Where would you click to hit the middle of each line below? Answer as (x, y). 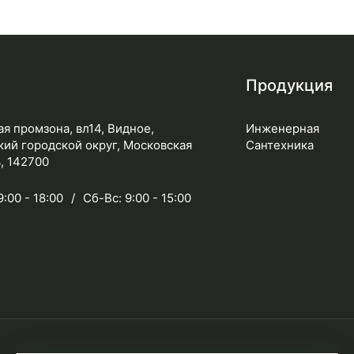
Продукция (289, 85)
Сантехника (279, 145)
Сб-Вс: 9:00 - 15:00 (137, 198)
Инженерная (282, 128)
